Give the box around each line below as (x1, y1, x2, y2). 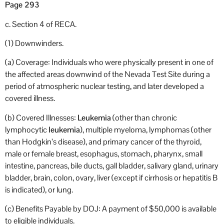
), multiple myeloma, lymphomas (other (80, 124, 211, 135)
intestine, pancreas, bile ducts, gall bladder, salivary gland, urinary (5, 160, 218, 171)
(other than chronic (111, 112, 177, 123)
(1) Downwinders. (5, 38, 63, 49)
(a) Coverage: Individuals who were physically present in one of (5, 57, 213, 68)
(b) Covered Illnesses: (5, 112, 77, 123)
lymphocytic (5, 124, 48, 135)
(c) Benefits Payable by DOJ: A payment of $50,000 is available (5, 203, 216, 214)
